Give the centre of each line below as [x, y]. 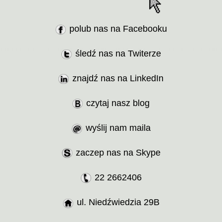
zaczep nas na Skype [118, 153]
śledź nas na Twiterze [118, 54]
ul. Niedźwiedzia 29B [118, 202]
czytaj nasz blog [118, 103]
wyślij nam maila [118, 128]
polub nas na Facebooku [118, 29]
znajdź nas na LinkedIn [118, 78]
